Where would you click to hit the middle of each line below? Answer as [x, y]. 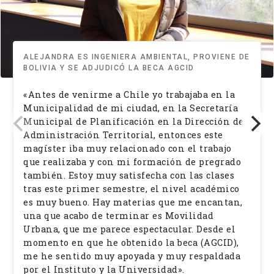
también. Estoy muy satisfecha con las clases [129, 176]
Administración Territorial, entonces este [123, 135]
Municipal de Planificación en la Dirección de [134, 122]
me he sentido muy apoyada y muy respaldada [132, 256]
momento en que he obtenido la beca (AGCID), [131, 243]
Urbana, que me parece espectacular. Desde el [129, 229]
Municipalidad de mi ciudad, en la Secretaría [131, 108]
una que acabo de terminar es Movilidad [118, 216]
